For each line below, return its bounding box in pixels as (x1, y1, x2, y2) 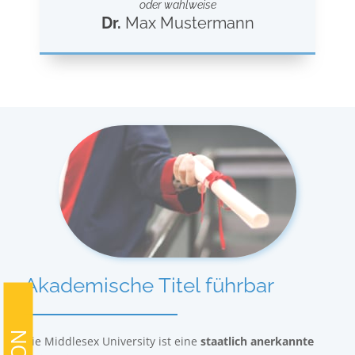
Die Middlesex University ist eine (24, 334, 200, 349)
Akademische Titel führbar (24, 273, 274, 298)
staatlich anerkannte (200, 334, 314, 349)
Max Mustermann (120, 13, 254, 33)
